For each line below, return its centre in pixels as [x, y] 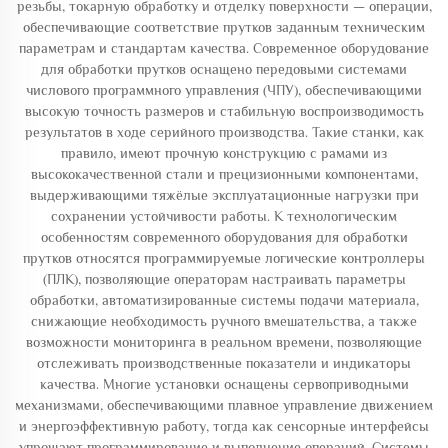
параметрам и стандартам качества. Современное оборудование [224, 48]
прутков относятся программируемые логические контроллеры [224, 258]
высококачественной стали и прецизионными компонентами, [224, 174]
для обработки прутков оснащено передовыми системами [224, 69]
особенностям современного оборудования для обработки [224, 237]
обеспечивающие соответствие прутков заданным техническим [224, 27]
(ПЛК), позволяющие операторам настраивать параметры [224, 279]
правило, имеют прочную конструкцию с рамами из [224, 153]
